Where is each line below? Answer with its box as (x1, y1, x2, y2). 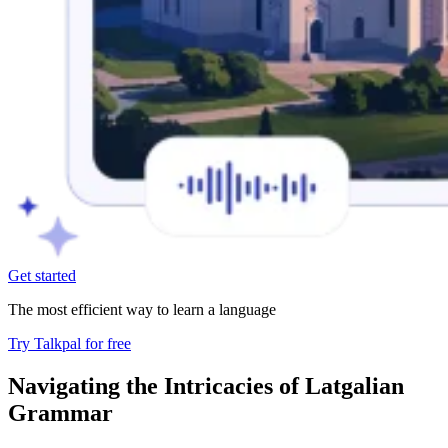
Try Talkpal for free (8, 334, 131, 352)
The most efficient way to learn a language (8, 300, 276, 318)
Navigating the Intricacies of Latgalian (8, 372, 404, 399)
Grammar (8, 399, 113, 426)
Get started (8, 266, 76, 284)
